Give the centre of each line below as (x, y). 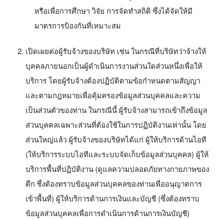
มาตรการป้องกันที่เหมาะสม (78, 25)
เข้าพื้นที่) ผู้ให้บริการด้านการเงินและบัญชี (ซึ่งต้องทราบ (112, 198)
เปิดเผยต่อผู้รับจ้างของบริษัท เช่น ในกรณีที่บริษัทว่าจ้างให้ (116, 51)
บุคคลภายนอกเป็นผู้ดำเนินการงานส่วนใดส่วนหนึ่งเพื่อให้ (114, 66)
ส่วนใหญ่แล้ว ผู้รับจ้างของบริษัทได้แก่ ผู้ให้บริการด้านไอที (116, 139)
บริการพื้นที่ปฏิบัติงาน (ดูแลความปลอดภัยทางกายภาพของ (117, 169)
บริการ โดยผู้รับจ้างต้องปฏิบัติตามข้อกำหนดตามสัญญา (113, 80)
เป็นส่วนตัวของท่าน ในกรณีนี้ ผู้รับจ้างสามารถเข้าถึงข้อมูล (116, 110)
